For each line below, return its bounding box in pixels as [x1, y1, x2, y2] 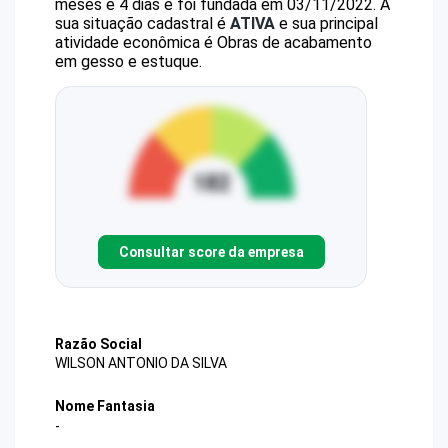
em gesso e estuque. [55, 52, 202, 71]
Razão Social [55, 336, 142, 352]
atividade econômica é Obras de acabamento [55, 33, 372, 52]
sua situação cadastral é [55, 14, 230, 33]
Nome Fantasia [55, 398, 155, 415]
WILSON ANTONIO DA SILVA [55, 355, 227, 372]
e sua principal [275, 14, 378, 33]
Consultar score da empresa [118, 243, 304, 260]
